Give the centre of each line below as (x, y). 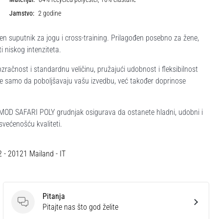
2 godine (50, 13)
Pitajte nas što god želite (80, 207)
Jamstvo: (22, 13)
